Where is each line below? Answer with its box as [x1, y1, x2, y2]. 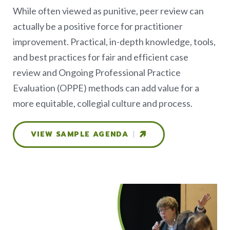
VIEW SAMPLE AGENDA [31, 128, 129, 140]
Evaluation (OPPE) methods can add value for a [13, 82, 199, 93]
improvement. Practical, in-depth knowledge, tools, [13, 35, 216, 47]
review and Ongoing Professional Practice [13, 66, 181, 78]
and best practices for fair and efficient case [13, 51, 188, 63]
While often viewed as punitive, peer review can [13, 5, 204, 16]
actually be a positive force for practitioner [13, 20, 183, 32]
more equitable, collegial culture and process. [13, 97, 193, 109]
